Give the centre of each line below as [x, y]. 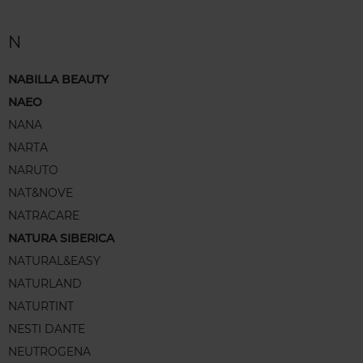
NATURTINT [41, 307]
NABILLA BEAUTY [58, 80]
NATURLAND [45, 284]
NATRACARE [44, 216]
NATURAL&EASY [54, 261]
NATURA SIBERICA [61, 239]
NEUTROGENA [49, 352]
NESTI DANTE [47, 329]
